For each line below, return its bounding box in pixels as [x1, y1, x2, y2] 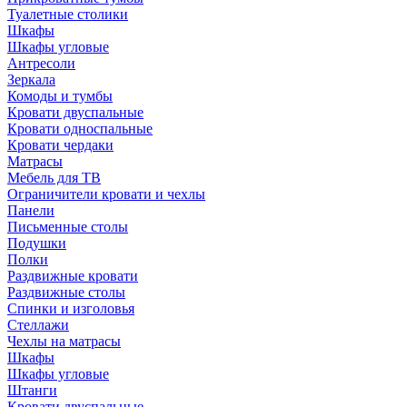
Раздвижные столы [7, 283, 125, 300]
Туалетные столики [7, 5, 128, 22]
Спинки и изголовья [7, 300, 134, 316]
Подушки [7, 234, 66, 251]
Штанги [7, 382, 57, 398]
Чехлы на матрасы [7, 333, 121, 349]
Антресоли [7, 55, 75, 71]
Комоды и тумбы [7, 87, 113, 104]
